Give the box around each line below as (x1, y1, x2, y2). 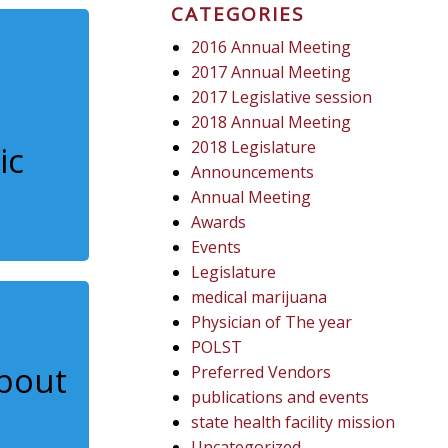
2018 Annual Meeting (191, 111, 352, 133)
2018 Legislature (191, 136, 317, 158)
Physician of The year (191, 311, 353, 333)
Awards (191, 211, 247, 233)
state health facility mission (191, 411, 396, 433)
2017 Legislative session (191, 86, 373, 108)
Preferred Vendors (191, 361, 332, 383)
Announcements (191, 161, 315, 183)
